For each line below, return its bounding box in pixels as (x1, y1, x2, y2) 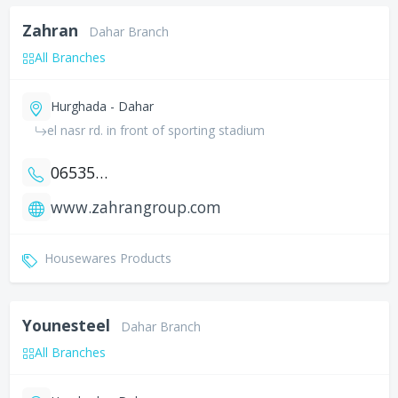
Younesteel (21, 314, 110, 336)
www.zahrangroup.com (50, 195, 221, 218)
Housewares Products (44, 250, 171, 267)
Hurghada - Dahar (50, 98, 154, 115)
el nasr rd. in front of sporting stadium (46, 121, 265, 139)
